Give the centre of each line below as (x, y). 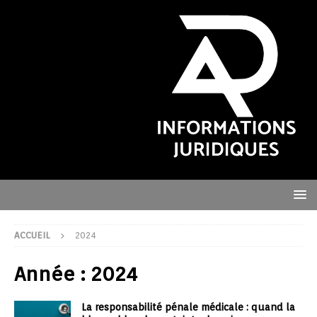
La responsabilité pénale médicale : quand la (188, 307)
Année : (52, 274)
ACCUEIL (32, 236)
